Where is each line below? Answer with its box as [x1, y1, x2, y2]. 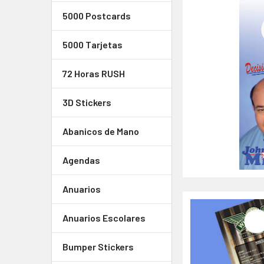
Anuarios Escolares [62, 212, 146, 223]
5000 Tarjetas [62, 39, 123, 50]
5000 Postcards [62, 10, 131, 21]
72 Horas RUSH [62, 68, 125, 79]
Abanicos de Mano [62, 126, 139, 137]
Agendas [62, 154, 100, 166]
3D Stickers [62, 97, 111, 108]
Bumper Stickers [62, 241, 134, 252]
